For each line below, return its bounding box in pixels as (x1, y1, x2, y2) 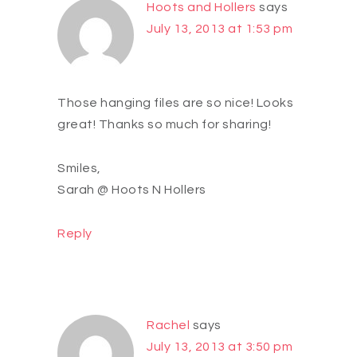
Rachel (147, 319, 190, 332)
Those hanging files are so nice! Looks (57, 96, 293, 110)
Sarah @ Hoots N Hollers (57, 183, 206, 197)
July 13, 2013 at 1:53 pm (147, 22, 292, 36)
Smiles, (57, 162, 101, 175)
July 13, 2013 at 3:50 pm (147, 340, 292, 354)
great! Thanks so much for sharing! (57, 118, 271, 131)
